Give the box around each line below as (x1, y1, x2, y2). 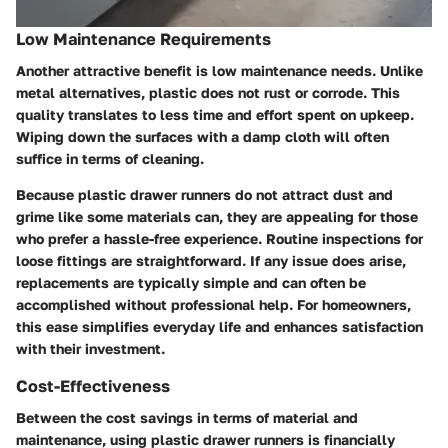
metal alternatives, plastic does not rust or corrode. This (16, 83, 400, 101)
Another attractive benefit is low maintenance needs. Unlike (16, 61, 423, 79)
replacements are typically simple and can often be (16, 273, 366, 291)
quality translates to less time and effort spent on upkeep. (16, 105, 414, 123)
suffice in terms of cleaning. (16, 149, 204, 167)
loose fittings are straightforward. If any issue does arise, (16, 251, 406, 269)
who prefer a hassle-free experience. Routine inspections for (16, 229, 423, 247)
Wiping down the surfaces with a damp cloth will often (16, 127, 389, 145)
